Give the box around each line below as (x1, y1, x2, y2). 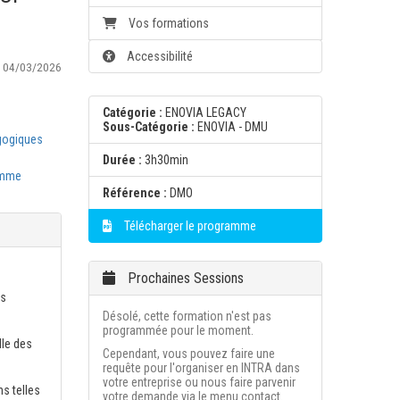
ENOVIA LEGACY (164, 105, 246, 120)
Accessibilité (126, 49, 193, 63)
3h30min (141, 153, 188, 167)
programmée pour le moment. (102, 323, 254, 337)
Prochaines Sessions (123, 270, 244, 287)
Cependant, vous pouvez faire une (102, 346, 275, 361)
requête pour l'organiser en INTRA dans (102, 361, 300, 375)
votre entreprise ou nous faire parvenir (102, 375, 296, 389)
